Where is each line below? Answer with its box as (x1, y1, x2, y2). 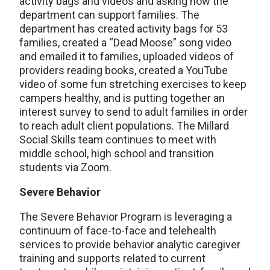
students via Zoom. (19, 161, 111, 174)
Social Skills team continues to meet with (19, 133, 216, 146)
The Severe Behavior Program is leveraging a (19, 210, 232, 224)
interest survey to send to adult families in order (19, 105, 248, 119)
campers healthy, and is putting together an (19, 92, 225, 105)
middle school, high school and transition (19, 147, 214, 160)
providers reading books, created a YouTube (19, 64, 228, 77)
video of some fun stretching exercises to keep (19, 78, 246, 91)
